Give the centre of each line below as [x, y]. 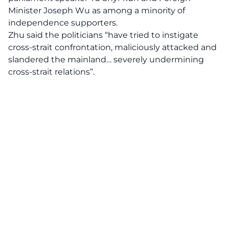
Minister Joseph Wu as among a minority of [97, 10]
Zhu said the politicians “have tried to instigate [103, 35]
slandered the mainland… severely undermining [106, 60]
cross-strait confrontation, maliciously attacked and [112, 47]
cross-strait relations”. [51, 72]
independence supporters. [63, 23]
